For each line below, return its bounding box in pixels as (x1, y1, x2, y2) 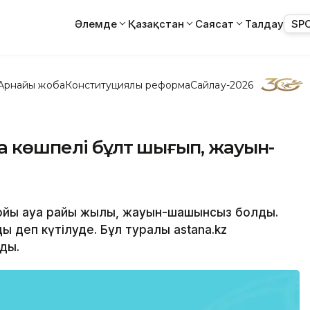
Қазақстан (128, 17, 184, 30)
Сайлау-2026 (190, 78, 253, 91)
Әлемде (75, 17, 117, 30)
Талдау (245, 17, 284, 30)
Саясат (195, 17, 234, 30)
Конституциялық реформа (64, 78, 191, 91)
